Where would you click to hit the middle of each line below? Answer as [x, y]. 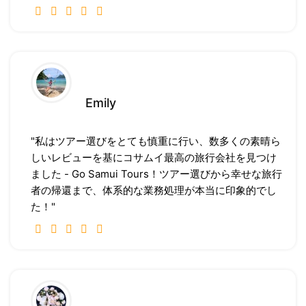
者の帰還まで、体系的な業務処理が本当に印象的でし [154, 191]
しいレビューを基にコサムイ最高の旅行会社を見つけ [154, 158]
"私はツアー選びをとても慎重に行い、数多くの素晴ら [156, 141]
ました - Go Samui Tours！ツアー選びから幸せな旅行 [156, 174]
